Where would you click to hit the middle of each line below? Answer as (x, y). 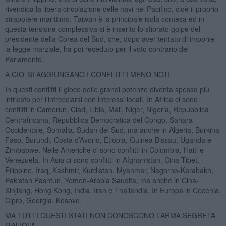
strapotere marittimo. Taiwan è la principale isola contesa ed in (104, 18)
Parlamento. (24, 59)
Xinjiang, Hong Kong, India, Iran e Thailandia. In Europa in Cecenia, (113, 190)
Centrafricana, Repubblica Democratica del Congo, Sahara (99, 119)
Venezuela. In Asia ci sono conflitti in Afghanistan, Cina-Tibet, (102, 160)
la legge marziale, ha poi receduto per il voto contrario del (97, 49)
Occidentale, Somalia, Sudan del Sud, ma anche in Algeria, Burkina (112, 129)
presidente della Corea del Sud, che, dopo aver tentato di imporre (109, 39)
